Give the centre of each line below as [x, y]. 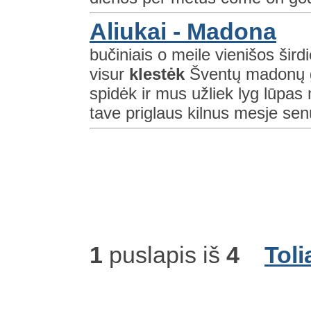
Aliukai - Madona [183, 31]
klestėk [157, 74]
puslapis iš [165, 254]
